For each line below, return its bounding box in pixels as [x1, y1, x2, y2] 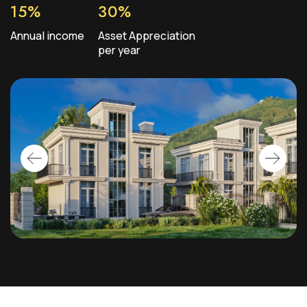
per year [98, 42, 140, 58]
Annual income [10, 28, 84, 44]
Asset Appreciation [98, 28, 195, 44]
